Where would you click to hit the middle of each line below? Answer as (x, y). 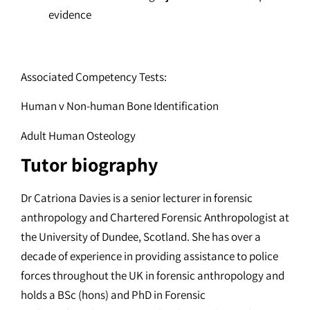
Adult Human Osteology (78, 135)
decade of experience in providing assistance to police (149, 256)
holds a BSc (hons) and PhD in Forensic (113, 295)
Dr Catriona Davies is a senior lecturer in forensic (137, 198)
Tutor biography (89, 165)
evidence (70, 14)
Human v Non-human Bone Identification (120, 106)
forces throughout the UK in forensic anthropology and (153, 276)
